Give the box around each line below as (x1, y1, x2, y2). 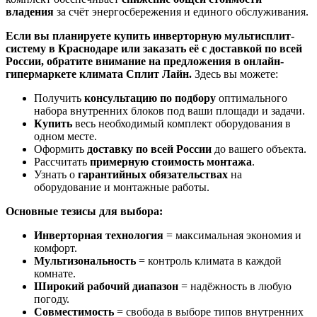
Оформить (34, 142, 87, 155)
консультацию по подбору (84, 91, 216, 104)
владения (6, 5, 54, 18)
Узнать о (34, 168, 78, 180)
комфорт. (34, 241, 77, 254)
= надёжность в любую (178, 279, 292, 292)
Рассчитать (34, 155, 90, 168)
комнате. (34, 267, 76, 279)
